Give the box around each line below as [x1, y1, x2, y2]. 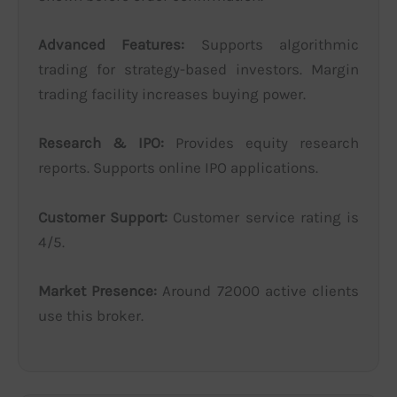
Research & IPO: [38, 134, 164, 152]
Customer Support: [38, 207, 167, 226]
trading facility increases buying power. [38, 85, 306, 104]
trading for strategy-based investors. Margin [38, 60, 359, 79]
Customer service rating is [167, 207, 359, 226]
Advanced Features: [38, 35, 184, 54]
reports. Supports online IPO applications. [38, 159, 318, 177]
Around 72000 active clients [157, 281, 359, 300]
